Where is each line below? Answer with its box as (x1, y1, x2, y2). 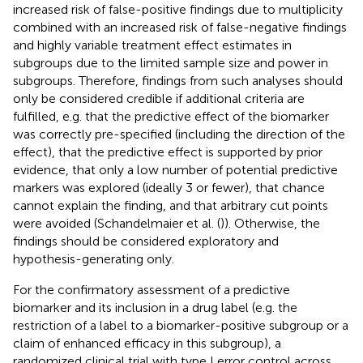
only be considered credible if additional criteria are (13, 90, 305, 106)
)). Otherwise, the (220, 215, 320, 231)
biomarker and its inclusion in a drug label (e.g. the (13, 299, 297, 315)
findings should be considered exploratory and (13, 233, 279, 249)
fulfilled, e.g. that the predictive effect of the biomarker (13, 108, 329, 124)
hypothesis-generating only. (13, 250, 174, 267)
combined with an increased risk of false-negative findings (13, 19, 347, 35)
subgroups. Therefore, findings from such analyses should (13, 72, 343, 88)
